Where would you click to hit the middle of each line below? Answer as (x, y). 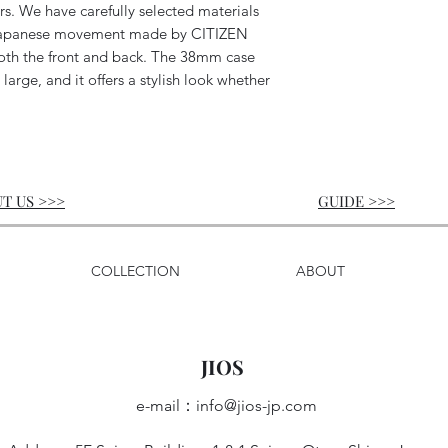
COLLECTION (135, 271)
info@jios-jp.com (256, 406)
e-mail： (166, 406)
